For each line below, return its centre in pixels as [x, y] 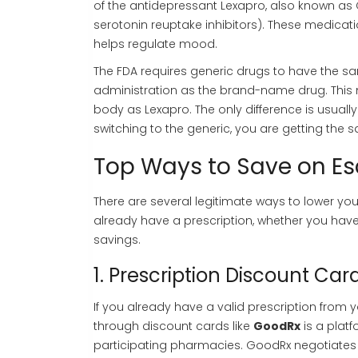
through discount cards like [173, 326]
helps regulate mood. [155, 44]
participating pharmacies [167, 346]
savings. [117, 240]
